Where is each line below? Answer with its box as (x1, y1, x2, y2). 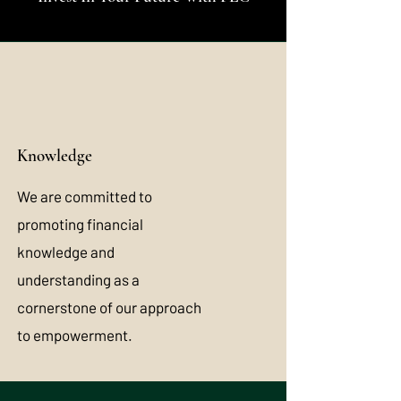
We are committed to (17, 187, 152, 205)
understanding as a (17, 270, 140, 288)
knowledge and (17, 243, 115, 260)
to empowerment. (17, 326, 132, 344)
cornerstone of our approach (17, 298, 201, 316)
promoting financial (17, 215, 143, 233)
